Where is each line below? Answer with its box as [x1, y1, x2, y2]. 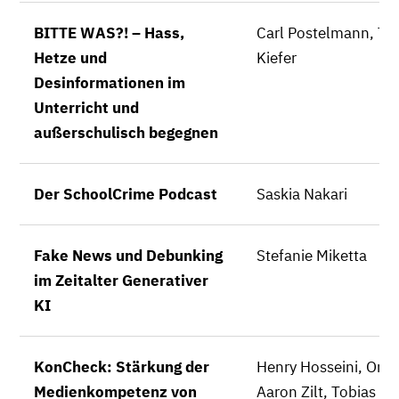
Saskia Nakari [256, 184, 347, 204]
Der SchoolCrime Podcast [34, 184, 217, 204]
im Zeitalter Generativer [34, 271, 208, 290]
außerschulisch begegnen [34, 123, 218, 142]
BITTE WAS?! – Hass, [34, 23, 184, 43]
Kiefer [256, 48, 297, 68]
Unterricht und [34, 98, 139, 118]
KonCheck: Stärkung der [34, 357, 209, 377]
